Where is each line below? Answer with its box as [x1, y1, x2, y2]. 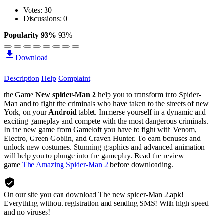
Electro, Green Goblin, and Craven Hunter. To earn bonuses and [4, 134, 201, 142]
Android [48, 108, 77, 116]
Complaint [58, 74, 90, 82]
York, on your [4, 108, 48, 116]
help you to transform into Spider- [96, 90, 201, 99]
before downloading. [108, 160, 173, 169]
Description [4, 74, 39, 82]
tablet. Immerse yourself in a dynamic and [77, 108, 206, 116]
